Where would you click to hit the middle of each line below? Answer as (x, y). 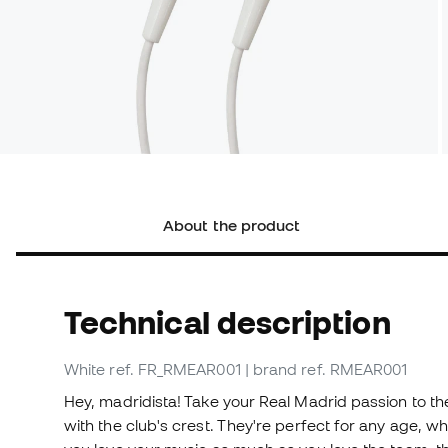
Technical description (227, 323)
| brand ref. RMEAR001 (326, 369)
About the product (232, 225)
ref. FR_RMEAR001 (175, 369)
